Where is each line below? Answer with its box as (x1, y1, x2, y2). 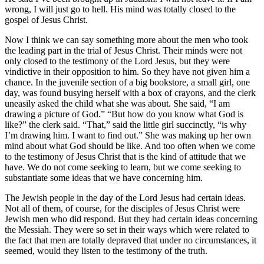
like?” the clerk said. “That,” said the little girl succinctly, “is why (5, 119, 246, 130)
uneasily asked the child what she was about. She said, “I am (5, 98, 230, 108)
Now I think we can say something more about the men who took (5, 34, 248, 45)
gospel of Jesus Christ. (5, 14, 88, 25)
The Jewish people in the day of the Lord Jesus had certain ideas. (5, 192, 246, 203)
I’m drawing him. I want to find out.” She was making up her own (5, 130, 251, 140)
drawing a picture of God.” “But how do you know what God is (5, 108, 243, 119)
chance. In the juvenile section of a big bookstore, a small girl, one (5, 77, 250, 87)
